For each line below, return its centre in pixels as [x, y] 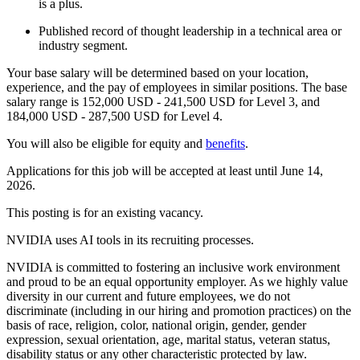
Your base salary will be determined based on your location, [157, 72]
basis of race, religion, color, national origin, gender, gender [156, 325]
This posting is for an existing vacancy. [106, 212]
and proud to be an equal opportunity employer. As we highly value [177, 281]
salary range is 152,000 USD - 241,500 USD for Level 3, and [163, 101]
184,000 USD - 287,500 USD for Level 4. [115, 116]
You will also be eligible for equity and [106, 143]
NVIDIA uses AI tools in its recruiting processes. [130, 239]
